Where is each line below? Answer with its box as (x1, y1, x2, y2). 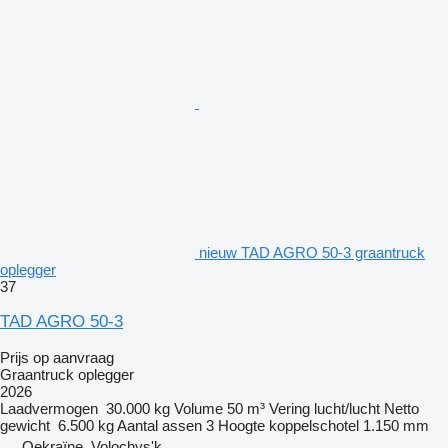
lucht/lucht (314, 399, 380, 417)
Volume (174, 399, 223, 417)
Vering (269, 399, 310, 417)
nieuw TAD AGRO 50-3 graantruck (199, 243, 425, 261)
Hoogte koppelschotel (218, 416, 359, 434)
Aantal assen (117, 416, 202, 434)
